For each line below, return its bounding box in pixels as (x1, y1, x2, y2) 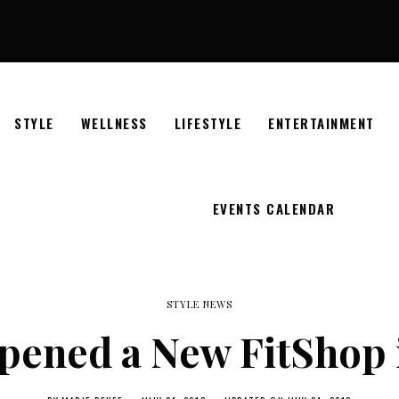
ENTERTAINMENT (268, 112, 375, 133)
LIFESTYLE (174, 112, 242, 133)
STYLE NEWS (166, 297, 233, 312)
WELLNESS (80, 112, 148, 133)
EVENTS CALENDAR (212, 198, 336, 218)
